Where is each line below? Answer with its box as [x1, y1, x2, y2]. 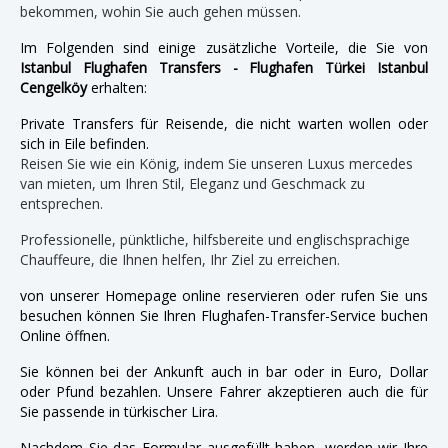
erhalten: [87, 77, 147, 97]
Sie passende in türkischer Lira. [20, 401, 218, 421]
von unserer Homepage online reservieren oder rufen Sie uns [20, 285, 428, 305]
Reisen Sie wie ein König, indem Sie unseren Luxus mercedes [20, 153, 413, 173]
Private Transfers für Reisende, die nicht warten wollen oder [20, 113, 428, 133]
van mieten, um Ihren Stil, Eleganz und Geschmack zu [20, 173, 365, 193]
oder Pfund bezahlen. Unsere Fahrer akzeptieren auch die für [20, 381, 428, 401]
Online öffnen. [20, 325, 110, 345]
